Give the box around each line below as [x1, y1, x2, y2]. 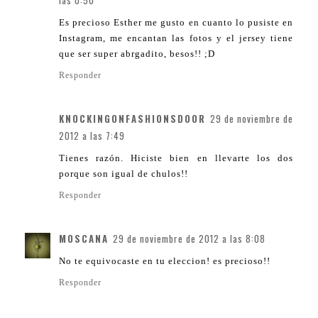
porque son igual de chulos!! [59, 168, 188, 180]
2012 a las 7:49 [59, 128, 125, 143]
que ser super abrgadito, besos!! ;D [59, 48, 215, 60]
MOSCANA [59, 231, 109, 246]
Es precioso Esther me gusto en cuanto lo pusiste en [59, 17, 293, 28]
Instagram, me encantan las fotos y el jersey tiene [59, 33, 293, 44]
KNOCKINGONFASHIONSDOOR [59, 111, 206, 126]
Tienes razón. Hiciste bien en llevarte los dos [59, 153, 293, 164]
